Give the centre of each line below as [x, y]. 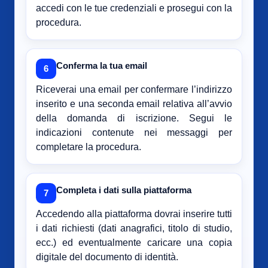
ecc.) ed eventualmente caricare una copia [134, 243]
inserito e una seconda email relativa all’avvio [134, 104]
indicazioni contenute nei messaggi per [134, 133]
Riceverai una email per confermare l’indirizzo [134, 90]
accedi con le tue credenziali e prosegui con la [134, 8]
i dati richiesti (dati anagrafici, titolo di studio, [134, 229]
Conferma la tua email [102, 66]
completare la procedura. [89, 147]
